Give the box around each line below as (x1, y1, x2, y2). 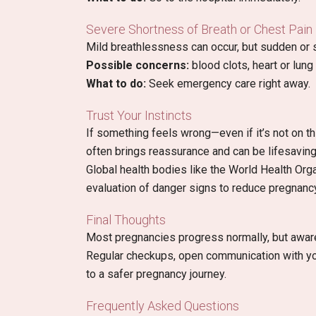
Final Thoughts (86, 212, 166, 228)
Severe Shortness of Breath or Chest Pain (86, 22, 312, 37)
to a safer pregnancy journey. (86, 267, 226, 281)
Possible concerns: (86, 59, 189, 73)
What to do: (86, 77, 146, 91)
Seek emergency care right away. (146, 77, 310, 91)
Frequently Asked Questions (86, 298, 239, 314)
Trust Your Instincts (86, 108, 192, 123)
